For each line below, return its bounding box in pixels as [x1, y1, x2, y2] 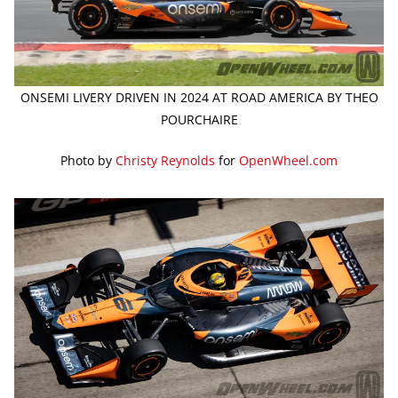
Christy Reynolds [115, 151, 215, 169]
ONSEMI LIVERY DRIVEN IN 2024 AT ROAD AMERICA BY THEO [20, 88, 378, 106]
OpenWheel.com [239, 151, 338, 169]
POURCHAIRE [160, 110, 238, 128]
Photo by [60, 151, 115, 169]
